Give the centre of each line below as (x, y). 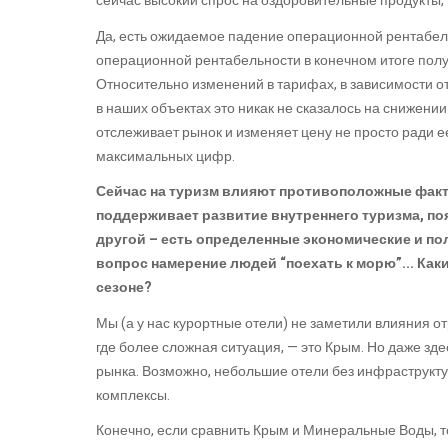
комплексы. (134, 395)
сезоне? (124, 288)
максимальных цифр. (167, 156)
